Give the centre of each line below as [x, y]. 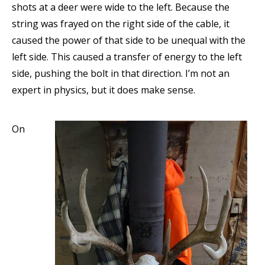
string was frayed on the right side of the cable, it [121, 24]
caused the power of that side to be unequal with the [129, 40]
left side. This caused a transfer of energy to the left [127, 57]
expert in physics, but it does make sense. [104, 90]
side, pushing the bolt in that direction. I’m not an [121, 73]
